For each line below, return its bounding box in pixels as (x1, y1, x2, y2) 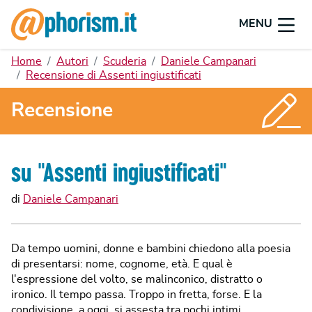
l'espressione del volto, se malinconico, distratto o (11, 273, 263, 285)
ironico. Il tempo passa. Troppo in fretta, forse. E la (11, 288, 262, 300)
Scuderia (103, 56, 146, 67)
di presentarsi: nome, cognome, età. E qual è (11, 258, 233, 270)
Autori (56, 56, 88, 67)
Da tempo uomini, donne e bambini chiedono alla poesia (11, 242, 290, 254)
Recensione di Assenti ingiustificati (26, 70, 201, 81)
